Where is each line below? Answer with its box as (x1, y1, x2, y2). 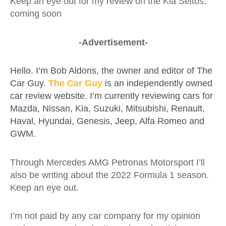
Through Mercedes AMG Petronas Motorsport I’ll (10, 157, 205, 167)
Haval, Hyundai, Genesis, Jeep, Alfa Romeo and (10, 116, 204, 126)
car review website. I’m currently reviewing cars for (10, 91, 213, 101)
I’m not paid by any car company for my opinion (10, 211, 200, 221)
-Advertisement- (78, 37, 148, 47)
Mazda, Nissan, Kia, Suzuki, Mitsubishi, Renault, (10, 103, 205, 114)
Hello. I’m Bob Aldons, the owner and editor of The (10, 66, 212, 76)
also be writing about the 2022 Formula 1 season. (10, 169, 209, 180)
